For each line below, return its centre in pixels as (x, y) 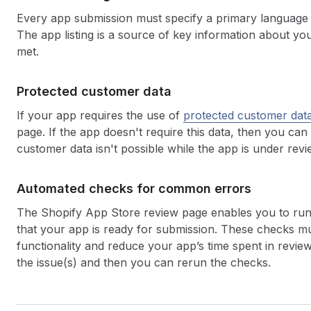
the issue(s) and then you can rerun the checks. (144, 262)
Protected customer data (94, 91)
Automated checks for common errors (134, 188)
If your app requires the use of (100, 115)
